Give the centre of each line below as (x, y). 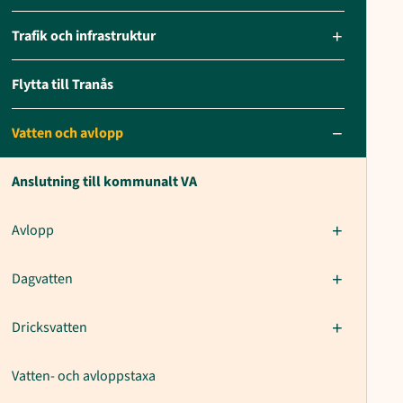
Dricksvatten (49, 327)
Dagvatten (42, 279)
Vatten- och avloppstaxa (84, 376)
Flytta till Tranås (63, 85)
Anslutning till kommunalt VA (104, 182)
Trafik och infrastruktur (84, 36)
